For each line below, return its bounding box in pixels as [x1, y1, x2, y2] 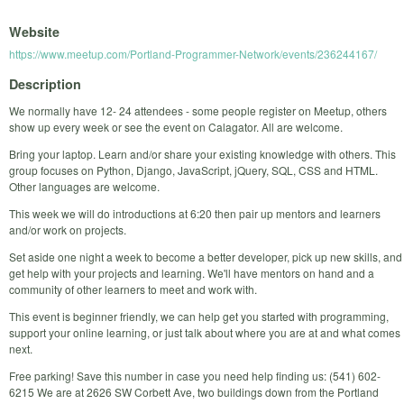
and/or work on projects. [9, 221, 126, 237]
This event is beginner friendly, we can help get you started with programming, [9, 308, 389, 324]
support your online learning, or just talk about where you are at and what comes [9, 324, 400, 340]
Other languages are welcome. [9, 178, 160, 194]
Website [9, 23, 60, 41]
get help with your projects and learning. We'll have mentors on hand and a [9, 264, 374, 280]
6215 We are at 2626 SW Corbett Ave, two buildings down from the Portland [9, 383, 379, 399]
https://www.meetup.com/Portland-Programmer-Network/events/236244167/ [9, 46, 377, 62]
